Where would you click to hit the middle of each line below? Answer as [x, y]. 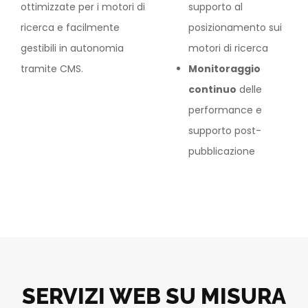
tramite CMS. [52, 68]
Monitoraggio [224, 68]
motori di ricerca [228, 48]
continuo [212, 89]
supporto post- [225, 130]
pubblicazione [222, 151]
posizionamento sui [235, 27]
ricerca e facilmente [70, 27]
